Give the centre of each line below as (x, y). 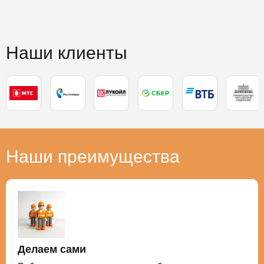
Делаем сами (52, 249)
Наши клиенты (67, 53)
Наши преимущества (93, 156)
